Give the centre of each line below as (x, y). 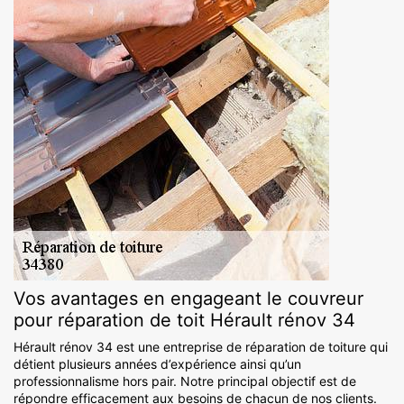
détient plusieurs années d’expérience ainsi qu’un (157, 364)
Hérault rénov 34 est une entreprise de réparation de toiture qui (201, 347)
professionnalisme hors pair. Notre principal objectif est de (185, 381)
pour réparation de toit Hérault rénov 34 (184, 321)
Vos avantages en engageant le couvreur (188, 299)
